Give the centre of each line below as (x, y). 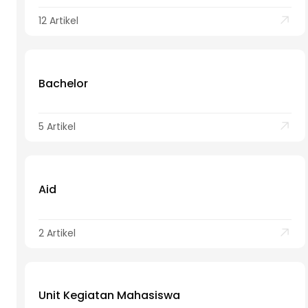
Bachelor (63, 83)
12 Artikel (58, 20)
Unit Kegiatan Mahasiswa (109, 296)
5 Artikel (57, 127)
